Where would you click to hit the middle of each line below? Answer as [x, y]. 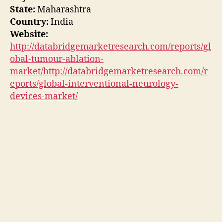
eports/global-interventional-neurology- [94, 84]
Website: [29, 35]
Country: [29, 22]
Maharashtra [63, 10]
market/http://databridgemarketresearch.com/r [109, 72]
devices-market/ [44, 97]
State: [23, 10]
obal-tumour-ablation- [57, 59]
